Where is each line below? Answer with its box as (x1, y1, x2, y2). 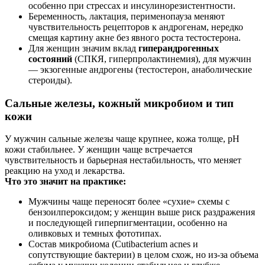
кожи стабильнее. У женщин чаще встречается (5, 144, 192, 155)
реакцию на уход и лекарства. (5, 166, 125, 176)
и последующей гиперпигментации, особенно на (28, 218, 227, 228)
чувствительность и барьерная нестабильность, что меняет (5, 155, 241, 166)
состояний (28, 53, 72, 64)
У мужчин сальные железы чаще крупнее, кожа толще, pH (5, 134, 240, 144)
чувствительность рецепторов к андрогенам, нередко (28, 21, 243, 32)
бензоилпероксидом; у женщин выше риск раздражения (28, 207, 255, 218)
